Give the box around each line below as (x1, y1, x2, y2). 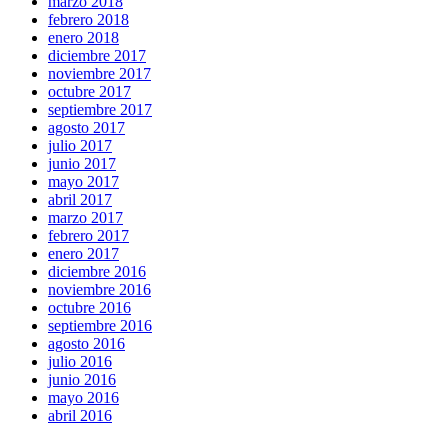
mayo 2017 (48, 173, 119, 191)
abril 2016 (48, 407, 112, 425)
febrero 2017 (48, 227, 129, 245)
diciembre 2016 (48, 263, 146, 281)
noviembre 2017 (48, 65, 151, 83)
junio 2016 (48, 371, 116, 389)
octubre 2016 (48, 299, 131, 317)
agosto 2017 (48, 119, 125, 137)
